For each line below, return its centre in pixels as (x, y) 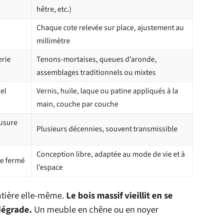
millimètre (53, 41)
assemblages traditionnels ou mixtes (96, 73)
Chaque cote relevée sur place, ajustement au (110, 28)
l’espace (50, 168)
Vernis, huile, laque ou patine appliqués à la (107, 91)
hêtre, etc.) (54, 9)
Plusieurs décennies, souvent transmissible (107, 129)
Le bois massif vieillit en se (119, 196)
